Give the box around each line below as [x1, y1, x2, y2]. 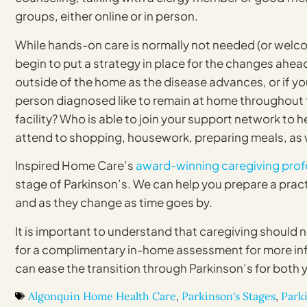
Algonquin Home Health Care [28, 288, 176, 303]
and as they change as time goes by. [15, 195, 212, 210]
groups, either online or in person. [15, 8, 198, 24]
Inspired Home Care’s [15, 158, 136, 173]
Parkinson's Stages [182, 288, 275, 303]
